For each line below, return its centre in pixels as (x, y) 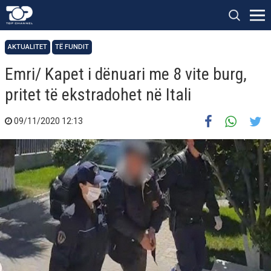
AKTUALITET (28, 47)
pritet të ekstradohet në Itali (98, 95)
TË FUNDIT (72, 47)
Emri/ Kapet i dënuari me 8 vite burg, (126, 74)
